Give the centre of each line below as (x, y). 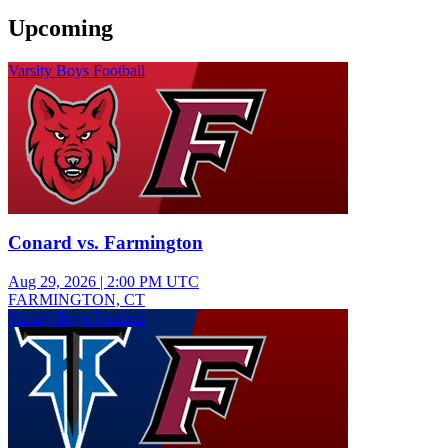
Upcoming (60, 27)
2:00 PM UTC (153, 282)
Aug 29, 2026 (52, 282)
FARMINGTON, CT (76, 300)
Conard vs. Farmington (105, 243)
